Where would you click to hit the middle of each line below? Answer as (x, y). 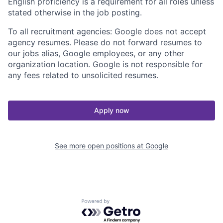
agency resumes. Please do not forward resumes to (105, 42)
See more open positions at (100, 145)
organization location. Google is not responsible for (105, 64)
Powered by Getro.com (125, 203)
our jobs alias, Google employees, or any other (96, 53)
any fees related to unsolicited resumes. (83, 75)
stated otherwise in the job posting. (75, 12)
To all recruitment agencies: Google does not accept (107, 31)
